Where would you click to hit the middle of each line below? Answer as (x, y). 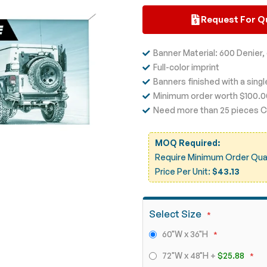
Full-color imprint (186, 67)
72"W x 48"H (186, 255)
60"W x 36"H (186, 234)
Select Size (175, 214)
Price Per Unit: (184, 171)
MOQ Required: (187, 142)
